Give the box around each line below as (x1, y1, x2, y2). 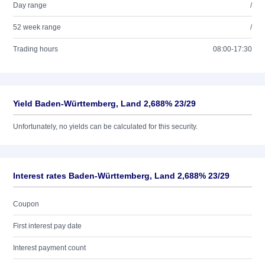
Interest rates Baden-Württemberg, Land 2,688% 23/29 (13, 171, 230, 180)
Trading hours (13, 45, 58, 53)
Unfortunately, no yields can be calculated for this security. (13, 122, 198, 131)
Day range (13, 1, 47, 9)
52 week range (13, 23, 61, 31)
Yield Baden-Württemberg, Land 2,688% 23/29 (13, 99, 196, 108)
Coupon (13, 200, 39, 208)
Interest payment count (13, 244, 86, 252)
